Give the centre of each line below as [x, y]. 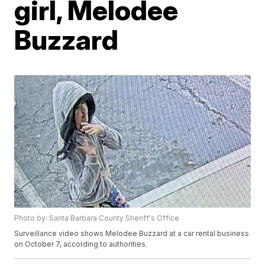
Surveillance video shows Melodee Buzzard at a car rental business [132, 234]
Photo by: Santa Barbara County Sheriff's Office [97, 218]
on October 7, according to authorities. [81, 244]
